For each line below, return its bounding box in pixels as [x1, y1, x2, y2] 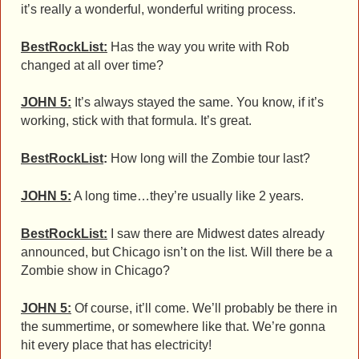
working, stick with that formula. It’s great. [21, 114, 252, 128]
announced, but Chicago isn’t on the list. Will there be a [21, 245, 333, 260]
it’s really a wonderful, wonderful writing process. [21, 2, 296, 16]
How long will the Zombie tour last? [107, 151, 310, 166]
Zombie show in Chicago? [21, 264, 170, 278]
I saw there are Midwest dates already [107, 227, 325, 241]
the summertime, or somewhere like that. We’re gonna [21, 320, 325, 334]
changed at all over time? [21, 58, 163, 72]
